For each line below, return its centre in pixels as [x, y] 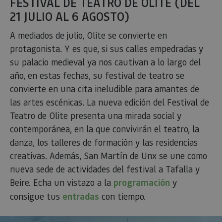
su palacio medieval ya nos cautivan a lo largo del [105, 61]
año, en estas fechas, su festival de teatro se [97, 75]
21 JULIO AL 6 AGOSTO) [70, 16]
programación [142, 182]
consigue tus [36, 196]
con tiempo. [124, 196]
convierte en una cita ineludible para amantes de [105, 88]
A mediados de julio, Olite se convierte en [88, 35]
